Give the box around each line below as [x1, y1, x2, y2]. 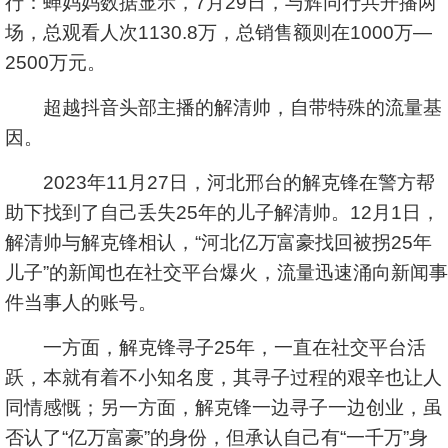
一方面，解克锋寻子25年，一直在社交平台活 [5, 337, 426, 358]
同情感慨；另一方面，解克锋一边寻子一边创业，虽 [5, 397, 442, 418]
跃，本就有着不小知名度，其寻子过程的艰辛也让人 [5, 367, 442, 388]
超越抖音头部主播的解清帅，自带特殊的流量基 [5, 97, 442, 118]
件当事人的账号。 [5, 292, 157, 313]
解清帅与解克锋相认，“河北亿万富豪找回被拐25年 [5, 232, 432, 253]
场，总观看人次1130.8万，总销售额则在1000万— [5, 22, 432, 43]
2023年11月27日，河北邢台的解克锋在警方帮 [5, 172, 435, 193]
